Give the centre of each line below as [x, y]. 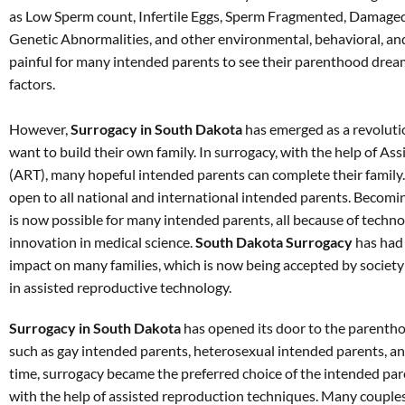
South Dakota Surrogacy [274, 242]
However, [40, 129]
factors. [32, 84]
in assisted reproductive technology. [120, 287]
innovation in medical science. [102, 242]
